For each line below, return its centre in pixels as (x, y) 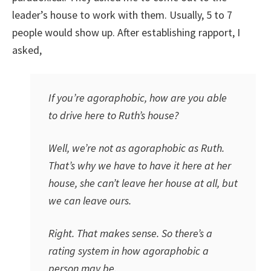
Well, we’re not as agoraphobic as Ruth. (136, 148)
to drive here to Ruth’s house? (113, 115)
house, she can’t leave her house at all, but (143, 183)
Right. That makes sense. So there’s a (130, 233)
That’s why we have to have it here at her (140, 165)
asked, (27, 50)
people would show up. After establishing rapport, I (126, 32)
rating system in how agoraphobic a (129, 251)
